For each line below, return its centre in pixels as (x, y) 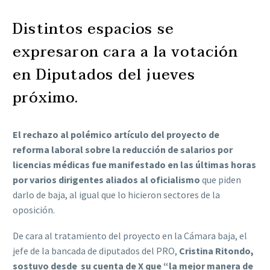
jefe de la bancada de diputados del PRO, (96, 250)
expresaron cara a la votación (125, 52)
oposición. (34, 210)
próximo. (46, 98)
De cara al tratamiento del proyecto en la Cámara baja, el (130, 235)
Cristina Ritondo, (216, 250)
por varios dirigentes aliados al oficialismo (107, 180)
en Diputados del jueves (104, 75)
